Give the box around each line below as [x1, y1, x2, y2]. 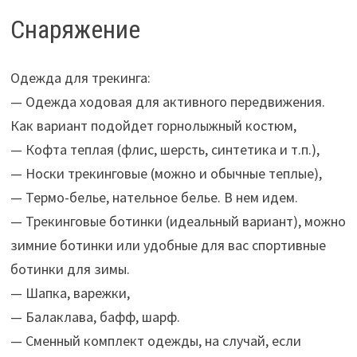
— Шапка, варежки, [10, 283, 130, 302]
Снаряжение [10, 14, 140, 45]
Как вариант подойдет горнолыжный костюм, [10, 116, 296, 135]
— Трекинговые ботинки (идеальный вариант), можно [10, 211, 346, 230]
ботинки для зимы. [10, 259, 130, 278]
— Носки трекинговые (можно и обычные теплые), [10, 163, 322, 182]
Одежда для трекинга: [10, 68, 151, 87]
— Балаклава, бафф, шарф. [10, 307, 180, 326]
